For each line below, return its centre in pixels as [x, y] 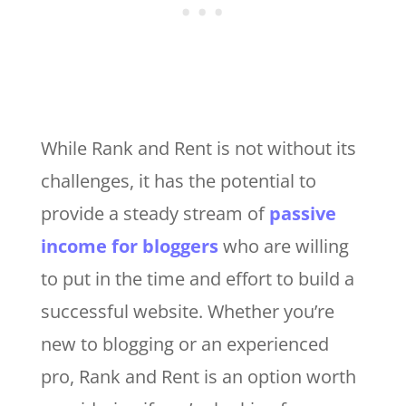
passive [302, 213]
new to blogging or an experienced [184, 343]
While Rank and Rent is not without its [198, 148]
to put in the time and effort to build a [197, 278]
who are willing [283, 246]
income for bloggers [129, 246]
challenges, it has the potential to [178, 180]
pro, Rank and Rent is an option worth [198, 376]
